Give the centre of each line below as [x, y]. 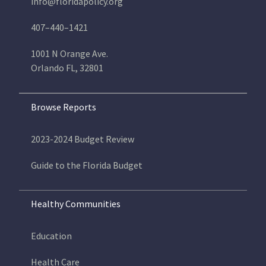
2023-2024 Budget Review [83, 139]
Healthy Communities [76, 204]
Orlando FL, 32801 [67, 68]
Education [52, 236]
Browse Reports [64, 107]
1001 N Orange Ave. [70, 53]
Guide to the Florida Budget [87, 165]
